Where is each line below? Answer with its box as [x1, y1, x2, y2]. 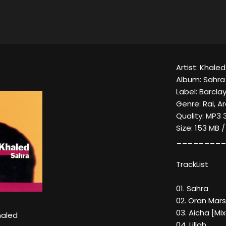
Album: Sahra [176, 74, 225, 85]
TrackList [176, 159, 208, 170]
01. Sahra [176, 183, 208, 194]
